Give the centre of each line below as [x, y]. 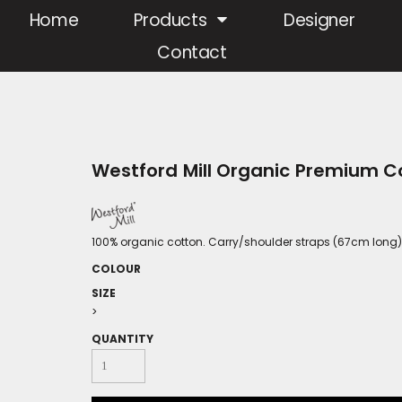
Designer [319, 21]
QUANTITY [122, 339]
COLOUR [116, 269]
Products [173, 21]
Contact [192, 53]
